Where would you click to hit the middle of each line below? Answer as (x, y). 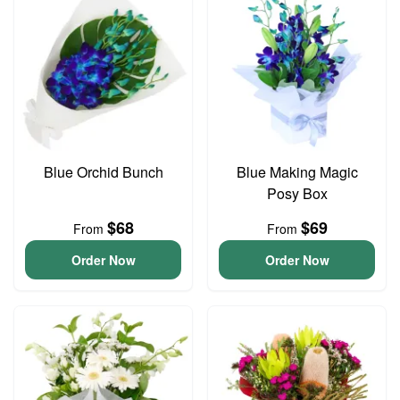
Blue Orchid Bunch (103, 172)
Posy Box (297, 193)
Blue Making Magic (297, 172)
